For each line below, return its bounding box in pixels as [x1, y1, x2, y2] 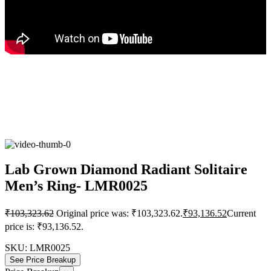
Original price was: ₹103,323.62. [56, 208, 183, 219]
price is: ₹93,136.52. [5, 221, 83, 232]
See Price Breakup [10, 255, 76, 265]
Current [227, 208, 256, 219]
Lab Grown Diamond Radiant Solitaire [5, 162, 247, 178]
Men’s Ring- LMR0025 [5, 178, 148, 194]
